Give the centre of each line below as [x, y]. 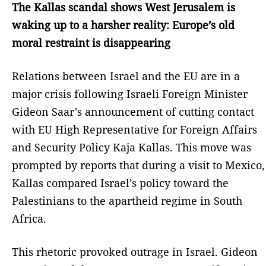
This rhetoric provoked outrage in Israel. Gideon [135, 251]
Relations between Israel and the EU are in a [126, 76]
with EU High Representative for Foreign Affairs [134, 129]
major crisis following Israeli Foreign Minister [130, 94]
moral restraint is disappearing [91, 42]
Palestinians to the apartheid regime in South [127, 200]
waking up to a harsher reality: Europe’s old [123, 25]
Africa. [29, 218]
